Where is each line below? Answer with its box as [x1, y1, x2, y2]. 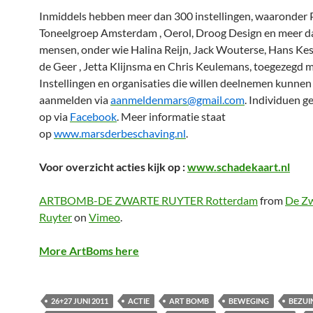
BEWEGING [228, 296, 269, 305]
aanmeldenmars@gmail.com [110, 93, 245, 106]
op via [39, 110, 70, 123]
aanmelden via [39, 93, 110, 106]
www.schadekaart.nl [187, 160, 290, 173]
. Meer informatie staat [117, 110, 226, 123]
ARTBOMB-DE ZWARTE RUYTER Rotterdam [39, 194, 258, 207]
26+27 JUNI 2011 [51, 296, 108, 305]
